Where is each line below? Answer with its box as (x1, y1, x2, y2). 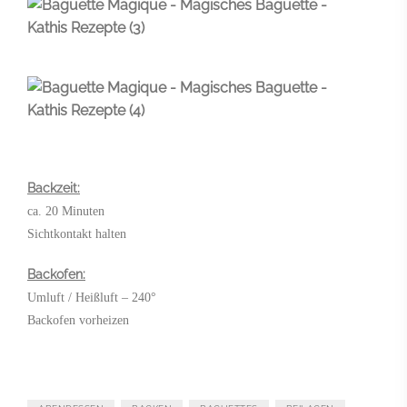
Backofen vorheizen (27, 313, 129, 327)
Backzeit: (27, 180, 80, 195)
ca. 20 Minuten (27, 203, 104, 218)
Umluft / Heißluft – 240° (27, 290, 156, 304)
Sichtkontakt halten (27, 226, 126, 241)
